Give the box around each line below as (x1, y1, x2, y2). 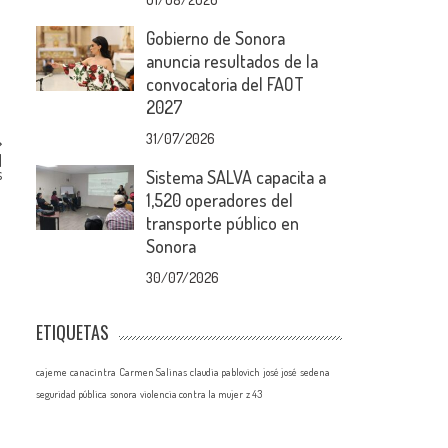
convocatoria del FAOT (146, 73, 305, 95)
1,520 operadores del (146, 189, 294, 211)
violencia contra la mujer (140, 387, 244, 401)
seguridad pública (36, 387, 108, 401)
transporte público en (146, 212, 300, 234)
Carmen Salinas (119, 365, 188, 379)
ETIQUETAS (36, 319, 110, 345)
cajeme (36, 365, 68, 379)
